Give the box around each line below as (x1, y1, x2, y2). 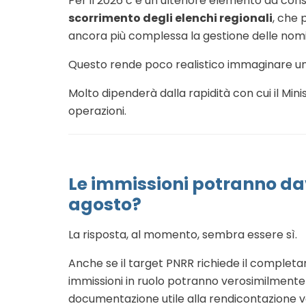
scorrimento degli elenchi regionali (68, 10, 273, 27)
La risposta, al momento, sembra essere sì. (68, 227, 297, 243)
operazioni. (68, 103, 126, 120)
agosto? (68, 193, 141, 217)
